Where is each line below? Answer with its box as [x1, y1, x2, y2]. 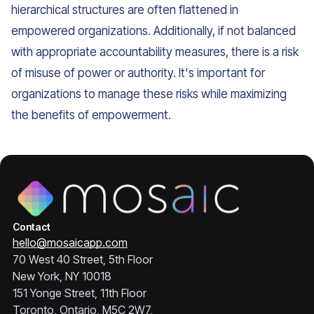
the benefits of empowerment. [11, 108, 171, 122]
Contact [12, 221, 50, 233]
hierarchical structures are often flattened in [11, 3, 238, 17]
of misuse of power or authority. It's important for [11, 66, 265, 80]
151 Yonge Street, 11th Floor [12, 286, 146, 300]
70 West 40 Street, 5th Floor [12, 252, 153, 266]
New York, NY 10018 [12, 269, 111, 283]
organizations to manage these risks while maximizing [11, 87, 287, 101]
